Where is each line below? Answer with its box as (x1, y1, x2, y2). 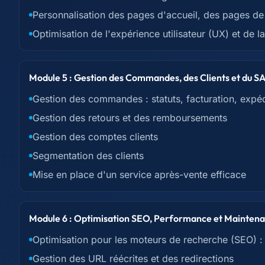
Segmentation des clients (33, 150, 144, 161)
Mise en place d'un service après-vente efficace (33, 169, 246, 180)
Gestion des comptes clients (33, 131, 158, 143)
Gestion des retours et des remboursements (33, 112, 227, 124)
